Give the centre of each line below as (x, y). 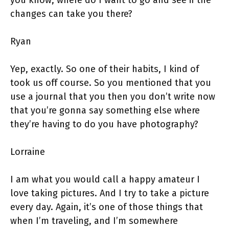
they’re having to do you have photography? (104, 124)
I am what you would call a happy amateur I (105, 180)
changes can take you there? (71, 14)
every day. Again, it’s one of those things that (107, 207)
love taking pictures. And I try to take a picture (110, 193)
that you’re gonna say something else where (105, 111)
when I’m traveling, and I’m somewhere (94, 221)
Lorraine (30, 152)
